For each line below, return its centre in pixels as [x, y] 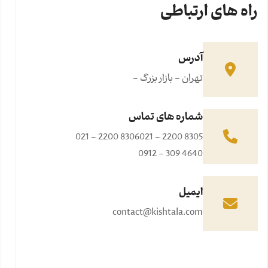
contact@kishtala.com [158, 214]
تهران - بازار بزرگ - [168, 80]
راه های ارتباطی [209, 14]
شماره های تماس [166, 119]
